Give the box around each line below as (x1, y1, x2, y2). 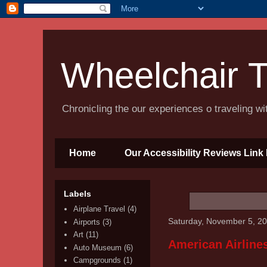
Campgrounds (73, 256, 122, 265)
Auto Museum (73, 243, 122, 252)
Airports (73, 217, 101, 226)
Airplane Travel (73, 204, 126, 214)
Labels (64, 189, 91, 198)
